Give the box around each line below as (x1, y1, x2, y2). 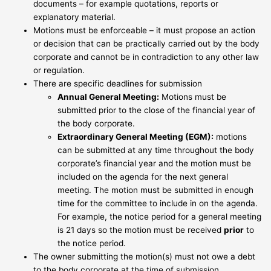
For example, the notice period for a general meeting (57, 211, 262, 221)
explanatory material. (33, 11, 116, 22)
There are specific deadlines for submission (33, 78, 203, 88)
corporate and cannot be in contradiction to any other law (33, 51, 260, 62)
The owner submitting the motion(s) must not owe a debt (33, 251, 256, 261)
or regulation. (33, 65, 85, 75)
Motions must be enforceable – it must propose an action (33, 25, 256, 35)
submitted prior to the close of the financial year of (57, 105, 256, 115)
